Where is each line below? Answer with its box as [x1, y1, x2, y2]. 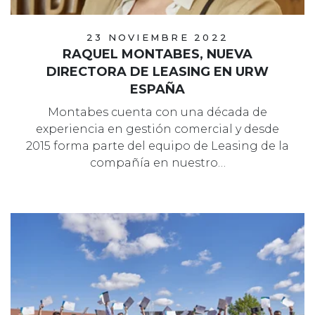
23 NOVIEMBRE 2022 [86, 32, 229, 44]
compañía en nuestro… [89, 156, 226, 170]
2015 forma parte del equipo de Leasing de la [26, 139, 289, 153]
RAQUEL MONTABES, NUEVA [63, 46, 252, 63]
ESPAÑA [130, 82, 185, 98]
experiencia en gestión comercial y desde [36, 122, 279, 136]
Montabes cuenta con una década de [48, 105, 267, 120]
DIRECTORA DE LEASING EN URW [46, 64, 269, 80]
